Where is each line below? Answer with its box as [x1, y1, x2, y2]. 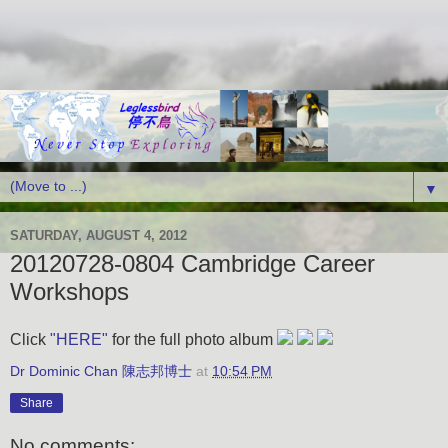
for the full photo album [108, 331, 277, 349]
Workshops [10, 277, 129, 305]
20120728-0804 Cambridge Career [10, 249, 375, 277]
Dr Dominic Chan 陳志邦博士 [10, 363, 192, 380]
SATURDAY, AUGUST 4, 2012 [10, 228, 187, 244]
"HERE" [50, 331, 108, 349]
